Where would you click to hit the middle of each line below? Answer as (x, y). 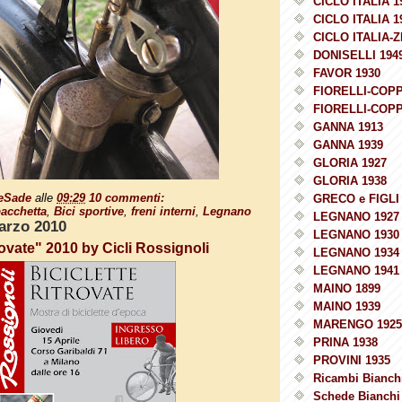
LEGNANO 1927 (356, 216)
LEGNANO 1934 (356, 252)
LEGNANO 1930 (356, 234)
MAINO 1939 (347, 306)
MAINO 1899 (347, 288)
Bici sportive (89, 211)
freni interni (163, 211)
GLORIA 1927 (350, 162)
